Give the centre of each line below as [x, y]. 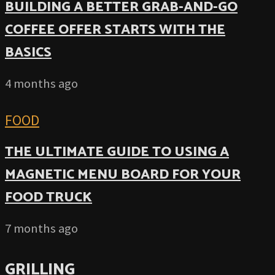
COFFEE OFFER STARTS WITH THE [115, 29]
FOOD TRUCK [48, 198]
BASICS [28, 52]
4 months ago [41, 83]
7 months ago [41, 228]
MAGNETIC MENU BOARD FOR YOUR [123, 175]
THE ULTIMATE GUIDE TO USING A [117, 152]
